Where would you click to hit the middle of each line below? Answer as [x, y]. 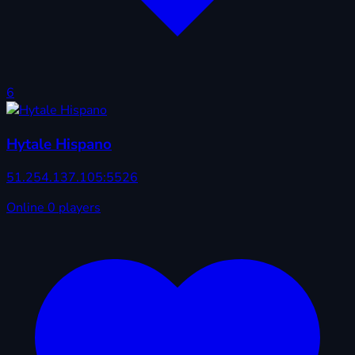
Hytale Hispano [59, 144]
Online [27, 208]
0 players [74, 208]
